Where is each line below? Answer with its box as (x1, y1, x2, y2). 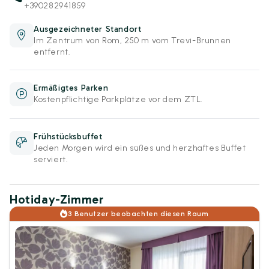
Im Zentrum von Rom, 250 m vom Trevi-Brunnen (34, 35, 231, 46)
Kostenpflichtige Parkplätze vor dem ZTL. (34, 94, 203, 104)
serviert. (34, 154, 68, 165)
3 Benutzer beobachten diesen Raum (67, 210, 209, 218)
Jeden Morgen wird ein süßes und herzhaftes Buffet (34, 143, 246, 153)
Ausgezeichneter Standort (34, 24, 142, 34)
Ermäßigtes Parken (34, 83, 109, 93)
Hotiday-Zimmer (10, 192, 104, 207)
